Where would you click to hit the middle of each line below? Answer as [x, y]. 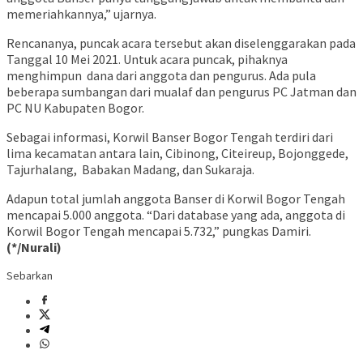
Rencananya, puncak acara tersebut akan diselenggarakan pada [181, 43]
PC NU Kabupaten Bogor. [75, 108]
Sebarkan [30, 276]
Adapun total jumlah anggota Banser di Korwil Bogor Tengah [176, 199]
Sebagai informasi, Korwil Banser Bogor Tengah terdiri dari [170, 137]
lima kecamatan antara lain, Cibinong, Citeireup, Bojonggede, [177, 154]
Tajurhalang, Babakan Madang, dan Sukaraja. [130, 170]
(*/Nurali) [34, 248]
